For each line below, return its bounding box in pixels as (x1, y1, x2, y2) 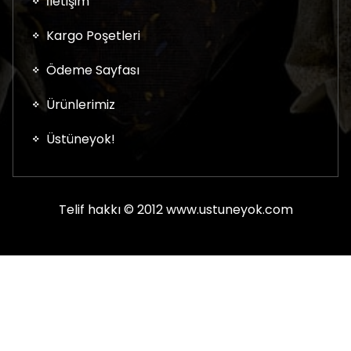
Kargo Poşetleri (46, 26, 140, 45)
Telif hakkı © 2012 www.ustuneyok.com (58, 200, 293, 219)
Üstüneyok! (46, 129, 115, 148)
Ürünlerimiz (46, 95, 115, 114)
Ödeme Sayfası (46, 60, 139, 79)
